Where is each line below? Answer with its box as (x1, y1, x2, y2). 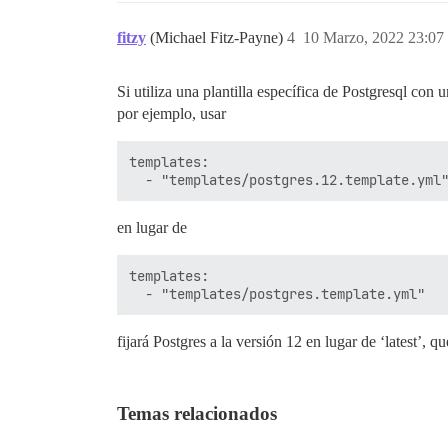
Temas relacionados (117, 403, 277, 424)
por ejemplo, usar (117, 105, 226, 122)
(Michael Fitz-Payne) (150, 29, 287, 46)
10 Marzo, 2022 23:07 (303, 29, 444, 46)
